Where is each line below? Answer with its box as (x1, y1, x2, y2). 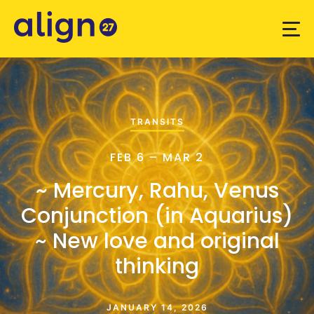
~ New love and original (34, 225, 280, 256)
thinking (115, 250, 199, 281)
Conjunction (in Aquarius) (21, 200, 293, 231)
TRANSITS (130, 116, 184, 127)
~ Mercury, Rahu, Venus (35, 175, 279, 205)
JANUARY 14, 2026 (106, 301, 208, 313)
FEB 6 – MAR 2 (110, 149, 204, 165)
